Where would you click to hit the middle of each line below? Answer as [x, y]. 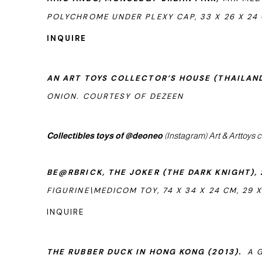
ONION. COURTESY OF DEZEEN [116, 96]
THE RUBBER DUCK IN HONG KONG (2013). [144, 252]
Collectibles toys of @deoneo [105, 136]
